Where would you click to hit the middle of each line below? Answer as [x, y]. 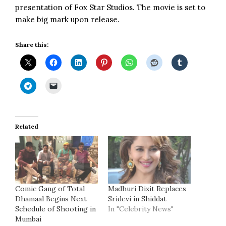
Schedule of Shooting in [55, 209]
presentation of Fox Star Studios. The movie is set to [110, 8]
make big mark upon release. [67, 20]
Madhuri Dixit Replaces [147, 188]
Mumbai [28, 219]
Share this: [32, 45]
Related [27, 127]
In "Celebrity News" [141, 209]
